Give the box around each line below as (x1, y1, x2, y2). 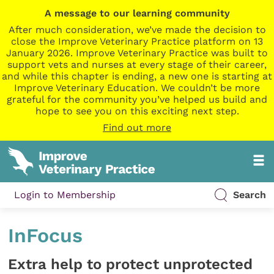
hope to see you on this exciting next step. (35, 105, 239, 117)
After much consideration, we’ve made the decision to (8, 24, 266, 35)
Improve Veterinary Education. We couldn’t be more (14, 82, 260, 94)
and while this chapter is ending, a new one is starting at (2, 70, 272, 82)
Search (232, 189, 266, 201)
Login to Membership (14, 189, 116, 201)
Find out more (103, 122, 171, 133)
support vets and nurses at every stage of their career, (7, 59, 267, 70)
